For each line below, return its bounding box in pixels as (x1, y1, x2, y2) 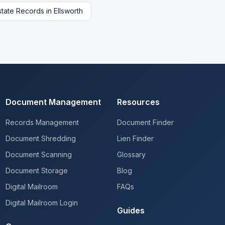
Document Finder (117, 118, 174, 127)
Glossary (117, 150, 146, 159)
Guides (117, 205, 145, 215)
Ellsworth (54, 7, 83, 15)
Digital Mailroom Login (5, 198, 78, 207)
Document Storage (5, 166, 68, 175)
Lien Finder (117, 134, 154, 143)
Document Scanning (5, 150, 72, 159)
